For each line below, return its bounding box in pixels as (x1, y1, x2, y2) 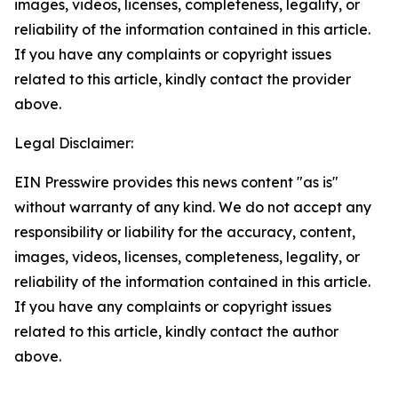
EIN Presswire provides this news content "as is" (14, 173, 338, 191)
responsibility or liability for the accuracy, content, (14, 223, 355, 241)
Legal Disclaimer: (14, 134, 133, 152)
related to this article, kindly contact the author (14, 322, 338, 340)
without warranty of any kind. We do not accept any (14, 198, 371, 216)
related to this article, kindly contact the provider (14, 70, 351, 88)
